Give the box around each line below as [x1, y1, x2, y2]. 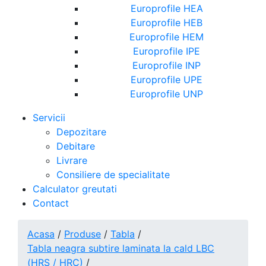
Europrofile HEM [129, 31, 204, 43]
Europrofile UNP [130, 88, 203, 100]
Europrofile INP [132, 59, 201, 71]
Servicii [33, 112, 65, 123]
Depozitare [56, 126, 106, 138]
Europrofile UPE [131, 74, 202, 85]
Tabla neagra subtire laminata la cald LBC [27, 242, 214, 254]
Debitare [56, 140, 95, 152]
